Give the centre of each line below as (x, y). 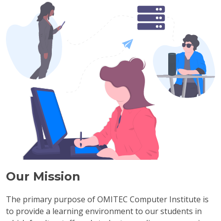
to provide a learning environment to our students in (104, 211)
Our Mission (43, 176)
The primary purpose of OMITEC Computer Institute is (107, 199)
